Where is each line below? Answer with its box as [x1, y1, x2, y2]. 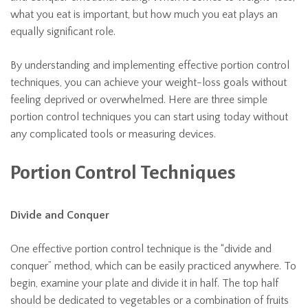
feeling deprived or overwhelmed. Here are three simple [10, 93, 267, 106]
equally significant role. [10, 25, 115, 38]
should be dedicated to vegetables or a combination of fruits [10, 294, 289, 307]
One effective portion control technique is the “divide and [10, 243, 272, 255]
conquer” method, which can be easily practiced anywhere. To [10, 260, 296, 272]
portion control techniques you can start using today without [10, 111, 288, 123]
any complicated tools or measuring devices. [10, 128, 216, 140]
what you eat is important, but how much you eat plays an [10, 8, 278, 21]
